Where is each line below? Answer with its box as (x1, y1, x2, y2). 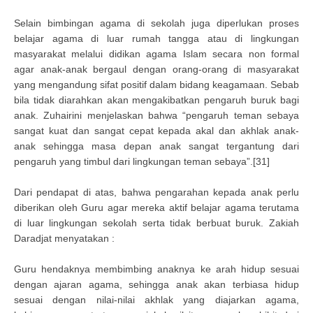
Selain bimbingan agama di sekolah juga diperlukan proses (14, 17, 299, 29)
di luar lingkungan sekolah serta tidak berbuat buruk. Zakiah (14, 217, 299, 228)
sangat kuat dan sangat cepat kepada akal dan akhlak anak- (14, 125, 299, 136)
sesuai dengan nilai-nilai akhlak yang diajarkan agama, (14, 294, 299, 305)
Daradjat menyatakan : (14, 233, 115, 244)
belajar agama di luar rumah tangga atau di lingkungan (14, 33, 299, 44)
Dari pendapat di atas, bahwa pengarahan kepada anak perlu (14, 187, 299, 198)
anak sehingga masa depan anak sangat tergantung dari (14, 140, 299, 152)
